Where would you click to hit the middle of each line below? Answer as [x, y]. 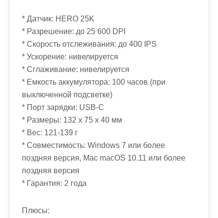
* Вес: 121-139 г [50, 133]
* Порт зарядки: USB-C [63, 108]
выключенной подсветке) [67, 95]
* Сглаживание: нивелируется [76, 70]
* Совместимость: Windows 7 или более [93, 145]
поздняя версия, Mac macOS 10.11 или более [104, 158]
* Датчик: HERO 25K [58, 19]
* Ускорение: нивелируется [70, 57]
